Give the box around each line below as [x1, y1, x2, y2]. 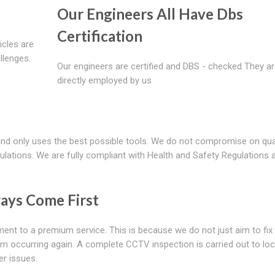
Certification [56, 26, 142, 45]
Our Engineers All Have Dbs [56, 4, 243, 23]
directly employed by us [56, 74, 152, 86]
